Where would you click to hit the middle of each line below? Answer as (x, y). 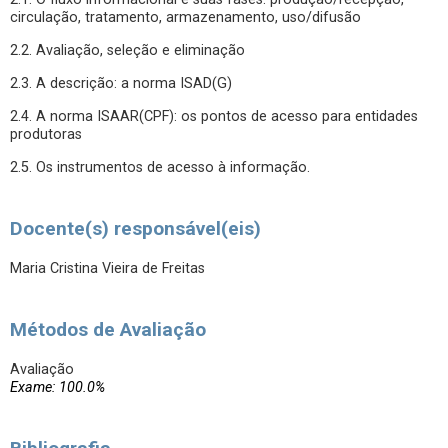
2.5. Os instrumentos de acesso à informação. (160, 167)
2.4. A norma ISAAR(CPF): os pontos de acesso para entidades (214, 116)
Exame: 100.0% (57, 387)
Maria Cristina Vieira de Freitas (107, 268)
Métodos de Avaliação (108, 329)
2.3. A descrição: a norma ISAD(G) (121, 83)
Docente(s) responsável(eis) (135, 228)
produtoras (46, 134)
